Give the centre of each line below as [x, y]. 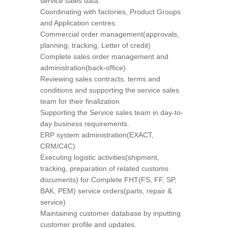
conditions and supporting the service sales [110, 90]
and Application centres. [79, 23]
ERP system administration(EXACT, [97, 135]
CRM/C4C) [58, 146]
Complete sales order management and [104, 56]
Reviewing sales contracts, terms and [100, 79]
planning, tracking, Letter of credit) [95, 45]
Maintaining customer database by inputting [110, 213]
